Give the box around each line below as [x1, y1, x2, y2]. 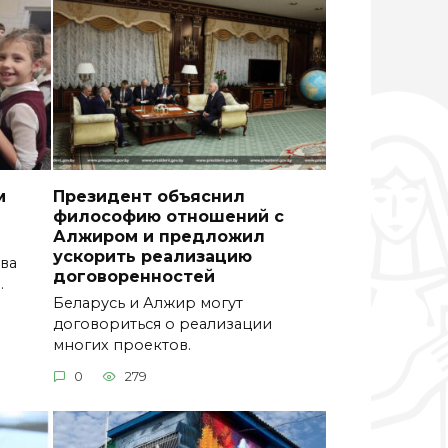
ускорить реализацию [52, 246, 252, 266]
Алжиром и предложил [52, 226, 265, 246]
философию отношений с [52, 206, 284, 226]
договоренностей [52, 266, 215, 286]
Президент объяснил [52, 186, 245, 206]
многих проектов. [52, 335, 191, 354]
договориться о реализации [52, 314, 272, 333]
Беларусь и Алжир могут [52, 293, 243, 312]
